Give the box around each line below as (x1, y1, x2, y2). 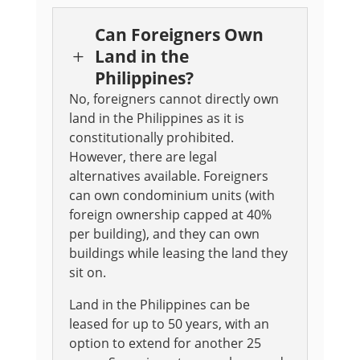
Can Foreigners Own (94, 23, 264, 47)
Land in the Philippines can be (68, 296, 250, 314)
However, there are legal (68, 148, 217, 166)
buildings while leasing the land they (68, 244, 288, 263)
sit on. (68, 264, 106, 282)
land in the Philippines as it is (68, 109, 244, 128)
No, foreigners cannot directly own (68, 90, 279, 108)
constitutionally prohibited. (68, 129, 234, 147)
